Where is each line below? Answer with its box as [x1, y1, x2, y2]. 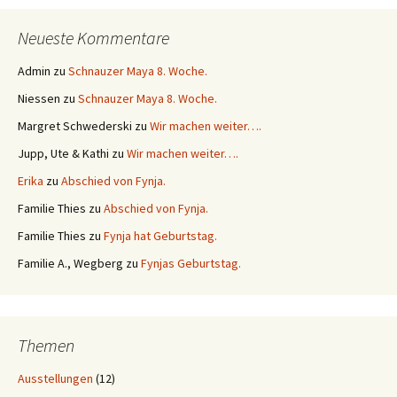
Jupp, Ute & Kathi [18, 145, 109, 162]
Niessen [18, 90, 60, 107]
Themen [18, 334, 74, 357]
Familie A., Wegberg [18, 255, 123, 272]
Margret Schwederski [18, 118, 132, 135]
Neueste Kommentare [18, 27, 169, 50]
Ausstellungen [18, 370, 93, 387]
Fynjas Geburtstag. [141, 255, 241, 272]
